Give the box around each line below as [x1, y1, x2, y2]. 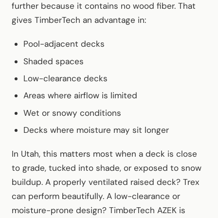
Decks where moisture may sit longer [23, 125, 169, 136]
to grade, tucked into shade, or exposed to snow [12, 163, 201, 174]
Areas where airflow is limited [23, 90, 137, 101]
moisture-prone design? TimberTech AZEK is [12, 205, 185, 216]
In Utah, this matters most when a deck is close [12, 148, 197, 160]
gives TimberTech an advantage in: [12, 15, 146, 26]
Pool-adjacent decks [23, 38, 105, 50]
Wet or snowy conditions [23, 107, 121, 118]
